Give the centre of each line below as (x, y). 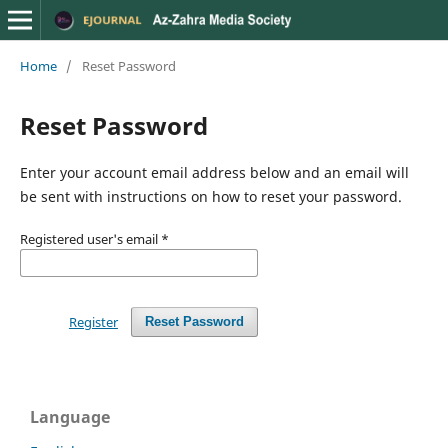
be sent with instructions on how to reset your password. (210, 196)
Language (70, 416)
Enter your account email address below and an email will (214, 172)
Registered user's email (90, 238)
